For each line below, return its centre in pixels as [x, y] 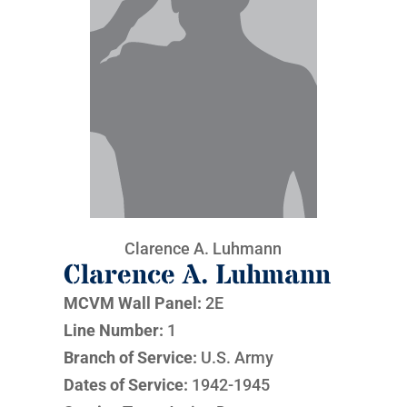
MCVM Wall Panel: [132, 303]
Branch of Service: [132, 357]
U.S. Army [237, 357]
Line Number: [113, 330]
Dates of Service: [127, 385]
